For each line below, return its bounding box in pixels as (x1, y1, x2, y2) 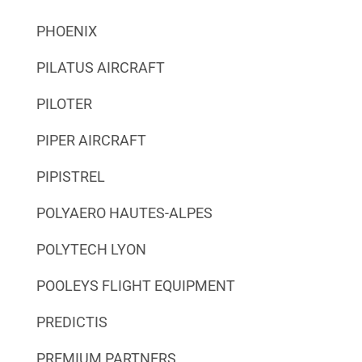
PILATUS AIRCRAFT (36, 58, 165, 76)
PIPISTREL (36, 167, 105, 185)
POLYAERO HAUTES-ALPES (36, 204, 213, 221)
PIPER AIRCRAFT (36, 131, 146, 149)
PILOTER (36, 95, 92, 112)
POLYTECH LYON (36, 240, 146, 258)
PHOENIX (36, 22, 97, 40)
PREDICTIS (36, 313, 107, 330)
